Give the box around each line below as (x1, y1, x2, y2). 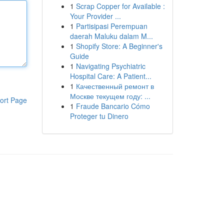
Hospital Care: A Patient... (69, 71, 151, 81)
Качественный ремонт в (75, 81, 154, 91)
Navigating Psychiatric (75, 61, 145, 71)
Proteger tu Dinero (69, 111, 128, 121)
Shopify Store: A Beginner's (75, 41, 162, 51)
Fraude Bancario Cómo (75, 101, 150, 111)
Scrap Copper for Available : (75, 1, 165, 11)
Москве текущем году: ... (69, 91, 150, 101)
